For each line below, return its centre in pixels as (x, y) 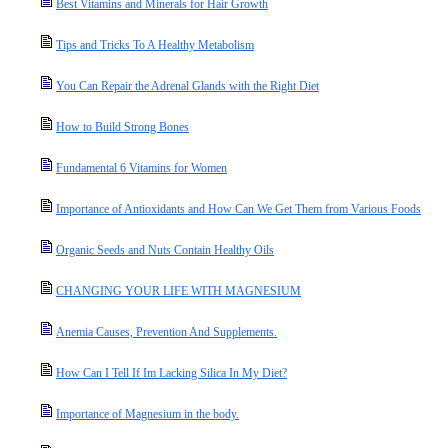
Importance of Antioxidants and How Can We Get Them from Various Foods (238, 209)
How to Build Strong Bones (122, 127)
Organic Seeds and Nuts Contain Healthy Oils (165, 250)
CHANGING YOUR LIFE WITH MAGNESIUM (178, 291)
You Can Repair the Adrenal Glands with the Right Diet (187, 86)
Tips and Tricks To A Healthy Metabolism (155, 45)
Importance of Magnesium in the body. (147, 414)
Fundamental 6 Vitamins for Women (141, 168)
